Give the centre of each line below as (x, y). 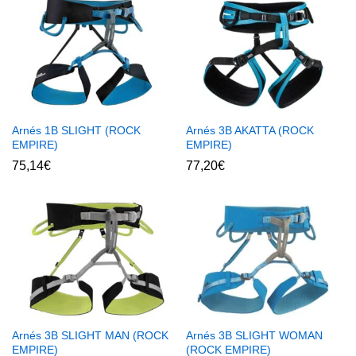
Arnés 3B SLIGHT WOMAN (254, 335)
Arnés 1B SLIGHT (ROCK (76, 130)
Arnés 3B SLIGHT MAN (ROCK (90, 335)
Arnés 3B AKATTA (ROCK (250, 130)
